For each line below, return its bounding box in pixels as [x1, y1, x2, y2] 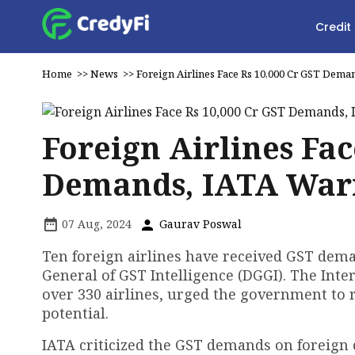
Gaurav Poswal [156, 216, 242, 231]
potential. [42, 303, 109, 323]
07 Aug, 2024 [59, 216, 132, 231]
